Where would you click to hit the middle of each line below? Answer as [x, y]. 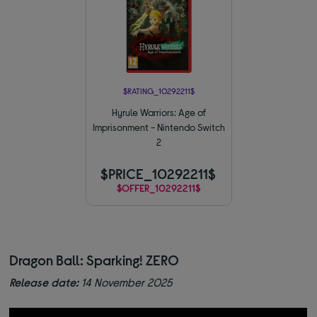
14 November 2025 [126, 282]
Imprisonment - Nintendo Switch [158, 127]
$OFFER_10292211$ [158, 188]
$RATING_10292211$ [159, 90]
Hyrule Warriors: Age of [158, 112]
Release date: [44, 282]
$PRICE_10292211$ [158, 173]
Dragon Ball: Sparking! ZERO [94, 259]
